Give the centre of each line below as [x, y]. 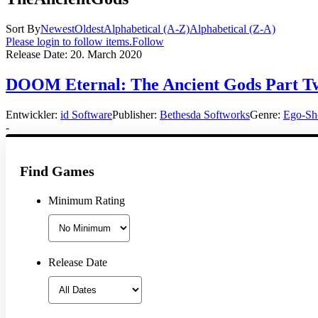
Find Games [57, 171]
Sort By [23, 28]
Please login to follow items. [69, 41]
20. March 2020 [106, 54]
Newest [57, 28]
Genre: [267, 114]
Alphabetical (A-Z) [147, 28]
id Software [86, 114]
